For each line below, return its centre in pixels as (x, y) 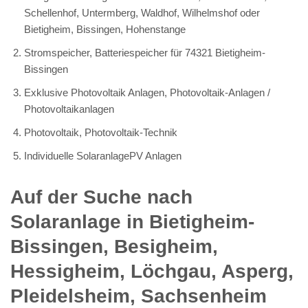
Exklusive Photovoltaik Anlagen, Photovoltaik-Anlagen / (147, 92)
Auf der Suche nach (101, 197)
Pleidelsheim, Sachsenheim (139, 296)
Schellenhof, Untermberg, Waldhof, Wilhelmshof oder (142, 12)
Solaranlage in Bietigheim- (132, 221)
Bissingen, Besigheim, (114, 246)
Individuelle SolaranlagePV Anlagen (103, 155)
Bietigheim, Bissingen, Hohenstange (105, 29)
